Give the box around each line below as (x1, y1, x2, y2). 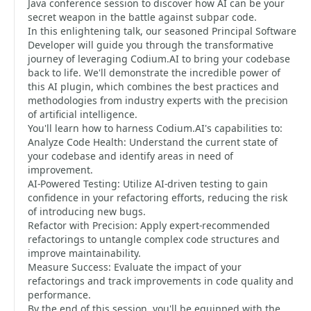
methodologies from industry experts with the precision (28, 94, 288, 107)
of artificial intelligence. (28, 108, 137, 121)
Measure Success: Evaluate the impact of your (28, 260, 242, 274)
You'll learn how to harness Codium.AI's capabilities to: (28, 121, 283, 135)
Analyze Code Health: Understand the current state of (28, 135, 278, 149)
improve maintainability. (28, 246, 141, 260)
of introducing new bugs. (28, 205, 146, 218)
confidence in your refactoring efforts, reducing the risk (28, 191, 287, 204)
